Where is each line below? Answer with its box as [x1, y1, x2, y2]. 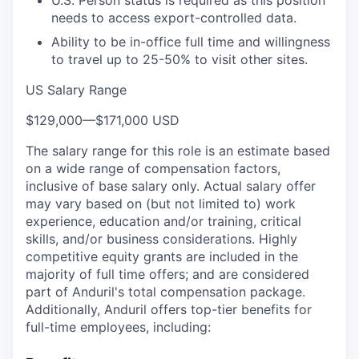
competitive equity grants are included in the [26, 248, 298, 264]
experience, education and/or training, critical [26, 212, 301, 229]
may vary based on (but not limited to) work [26, 195, 296, 212]
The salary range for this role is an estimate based [26, 142, 330, 159]
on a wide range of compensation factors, [26, 159, 280, 176]
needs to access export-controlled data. [51, 9, 296, 26]
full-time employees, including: [26, 318, 211, 335]
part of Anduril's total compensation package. [26, 283, 305, 300]
